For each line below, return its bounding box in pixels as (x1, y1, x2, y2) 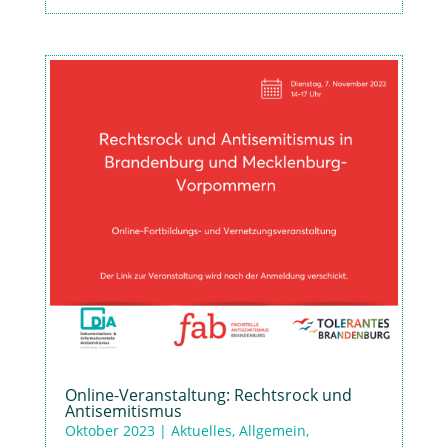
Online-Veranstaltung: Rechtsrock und (64, 384, 352, 407)
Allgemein (238, 421, 306, 441)
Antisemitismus (64, 400, 182, 423)
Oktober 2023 (64, 421, 155, 441)
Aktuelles (170, 421, 232, 441)
